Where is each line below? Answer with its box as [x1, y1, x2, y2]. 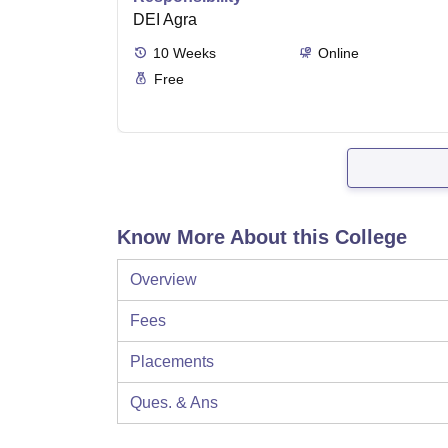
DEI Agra [133, 11, 197, 28]
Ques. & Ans [130, 394, 218, 411]
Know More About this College [117, 226, 407, 248]
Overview [130, 271, 197, 288]
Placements [130, 353, 214, 370]
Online [317, 45, 359, 61]
